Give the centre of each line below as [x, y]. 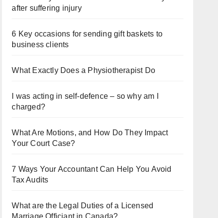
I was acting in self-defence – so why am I [85, 96]
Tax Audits [30, 180]
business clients [40, 45]
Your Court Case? [44, 143]
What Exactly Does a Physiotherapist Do [83, 70]
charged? [28, 107]
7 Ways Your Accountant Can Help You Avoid [92, 169]
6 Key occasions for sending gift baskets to [87, 34]
